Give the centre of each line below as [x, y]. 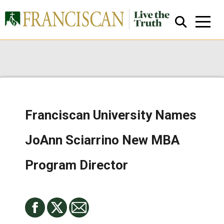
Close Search [116, 125]
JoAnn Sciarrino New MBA [102, 140]
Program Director [76, 165]
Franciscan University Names [111, 115]
